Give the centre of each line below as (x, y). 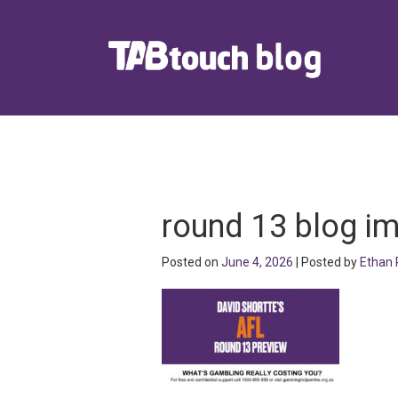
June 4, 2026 (257, 262)
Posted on (191, 262)
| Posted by (326, 262)
